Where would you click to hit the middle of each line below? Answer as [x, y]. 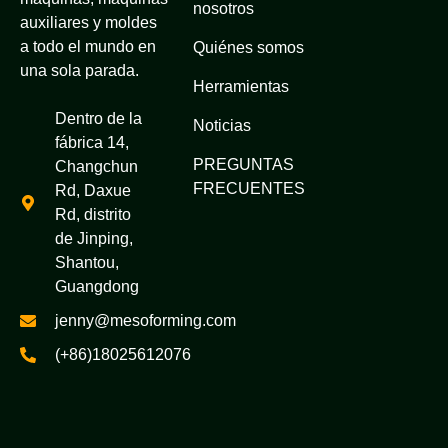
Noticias [222, 125]
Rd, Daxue [93, 191]
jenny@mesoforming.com [145, 321]
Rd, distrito [93, 215]
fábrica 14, [92, 143]
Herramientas [241, 86]
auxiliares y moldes [88, 22]
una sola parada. [79, 70]
